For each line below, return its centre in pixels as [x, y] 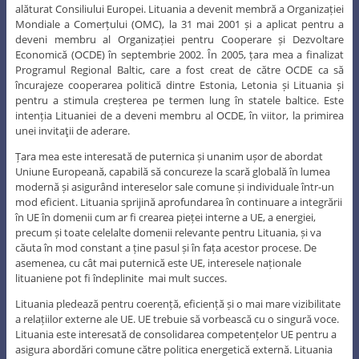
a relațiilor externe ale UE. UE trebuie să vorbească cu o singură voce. [177, 319]
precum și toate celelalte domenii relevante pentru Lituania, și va [168, 232]
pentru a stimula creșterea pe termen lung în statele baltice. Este [179, 100]
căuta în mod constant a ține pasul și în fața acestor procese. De [165, 247]
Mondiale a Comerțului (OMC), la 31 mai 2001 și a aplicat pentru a [179, 24]
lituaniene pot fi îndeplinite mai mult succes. [121, 278]
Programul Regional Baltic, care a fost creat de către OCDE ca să [179, 69]
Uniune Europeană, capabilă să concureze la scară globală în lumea [172, 171]
